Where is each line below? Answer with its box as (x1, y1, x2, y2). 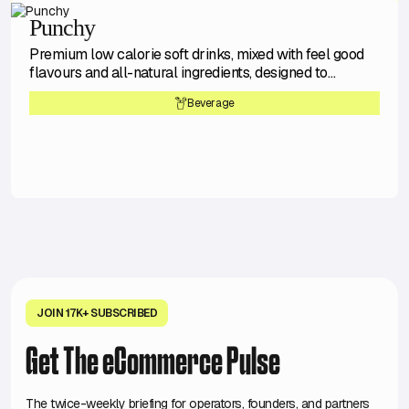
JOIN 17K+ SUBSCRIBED (37, 306, 157, 321)
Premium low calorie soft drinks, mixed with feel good (29, 45, 364, 65)
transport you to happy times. (29, 81, 215, 101)
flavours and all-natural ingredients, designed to (29, 63, 328, 83)
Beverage (187, 95, 235, 110)
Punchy (29, 15, 95, 42)
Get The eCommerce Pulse (26, 347, 280, 383)
